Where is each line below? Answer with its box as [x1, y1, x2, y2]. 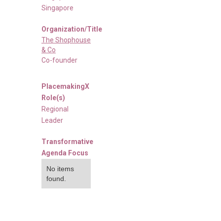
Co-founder [41, 56, 77, 64]
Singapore [41, 3, 74, 12]
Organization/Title [41, 25, 102, 33]
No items [46, 164, 74, 173]
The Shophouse [41, 36, 91, 44]
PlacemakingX [41, 82, 89, 90]
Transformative [41, 137, 93, 146]
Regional [41, 105, 69, 113]
